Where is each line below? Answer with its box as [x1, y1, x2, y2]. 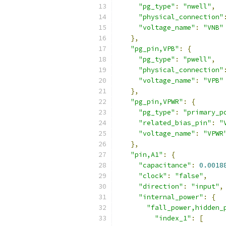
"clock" [139, 172, 167, 180]
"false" [175, 172, 203, 180]
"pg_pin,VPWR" [131, 97, 183, 106]
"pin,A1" [131, 150, 163, 159]
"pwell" [183, 55, 211, 64]
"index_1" [155, 214, 191, 222]
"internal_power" [139, 193, 203, 201]
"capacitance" [139, 161, 191, 169]
